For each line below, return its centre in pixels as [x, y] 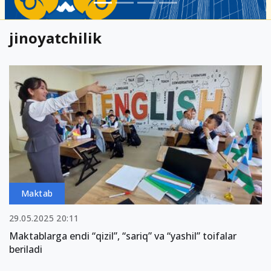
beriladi [26, 249]
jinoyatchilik [55, 38]
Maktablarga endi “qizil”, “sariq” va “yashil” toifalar [123, 236]
